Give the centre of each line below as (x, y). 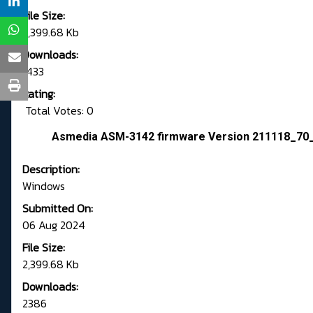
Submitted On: (58, 209)
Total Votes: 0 (58, 111)
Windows (44, 186)
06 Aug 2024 (54, 225)
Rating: (39, 94)
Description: (51, 169)
